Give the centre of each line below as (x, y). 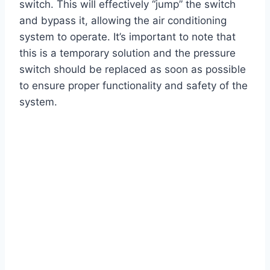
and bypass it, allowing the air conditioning (123, 21)
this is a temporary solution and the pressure (127, 53)
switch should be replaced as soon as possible (133, 70)
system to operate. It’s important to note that (127, 37)
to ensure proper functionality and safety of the (133, 86)
